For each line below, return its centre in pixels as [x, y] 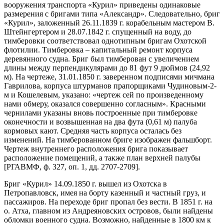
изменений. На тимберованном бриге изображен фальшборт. [108, 139]
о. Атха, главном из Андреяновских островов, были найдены [108, 210]
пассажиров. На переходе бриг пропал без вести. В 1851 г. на [108, 201]
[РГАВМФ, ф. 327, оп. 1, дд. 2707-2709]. [72, 166]
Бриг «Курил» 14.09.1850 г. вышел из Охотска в [85, 183]
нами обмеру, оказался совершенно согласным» [85, 103]
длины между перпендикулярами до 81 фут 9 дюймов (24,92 [107, 67]
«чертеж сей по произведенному [148, 94]
